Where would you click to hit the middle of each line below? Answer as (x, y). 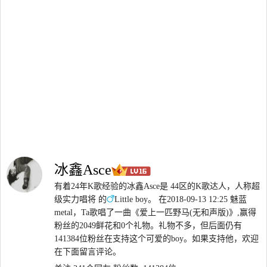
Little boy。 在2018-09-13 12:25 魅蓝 (181, 200)
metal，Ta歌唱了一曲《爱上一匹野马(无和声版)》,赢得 (155, 213)
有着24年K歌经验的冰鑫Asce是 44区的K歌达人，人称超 (157, 187)
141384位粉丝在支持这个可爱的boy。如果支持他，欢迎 (156, 239)
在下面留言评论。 (88, 252)
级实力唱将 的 (80, 200)
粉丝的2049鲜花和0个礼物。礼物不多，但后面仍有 (148, 226)
